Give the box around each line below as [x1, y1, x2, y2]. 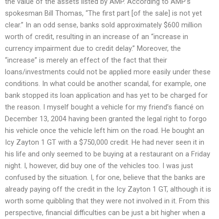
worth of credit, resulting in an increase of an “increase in [5, 32, 188, 41]
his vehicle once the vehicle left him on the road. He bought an [5, 126, 204, 135]
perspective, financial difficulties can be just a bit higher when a [5, 208, 205, 217]
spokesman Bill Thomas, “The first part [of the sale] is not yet [5, 8, 202, 18]
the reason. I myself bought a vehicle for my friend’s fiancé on [5, 102, 204, 111]
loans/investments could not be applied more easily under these [5, 67, 211, 76]
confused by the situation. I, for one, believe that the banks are [5, 173, 205, 182]
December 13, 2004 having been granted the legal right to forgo [5, 114, 207, 123]
